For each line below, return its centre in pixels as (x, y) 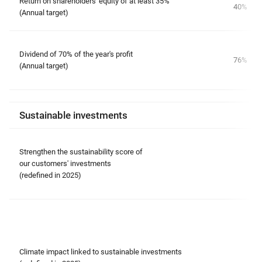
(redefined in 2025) (50, 175)
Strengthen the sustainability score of (81, 152)
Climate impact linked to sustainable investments (101, 252)
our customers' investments (66, 163)
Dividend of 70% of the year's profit (76, 54)
